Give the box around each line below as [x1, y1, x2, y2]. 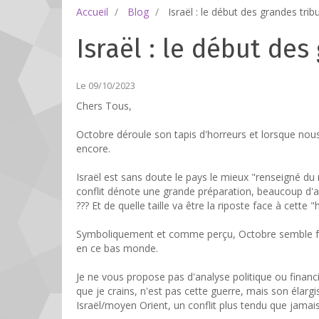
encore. [76, 142, 110, 156]
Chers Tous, [76, 99, 132, 113]
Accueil [76, 5, 108, 19]
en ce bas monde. [76, 241, 158, 256]
